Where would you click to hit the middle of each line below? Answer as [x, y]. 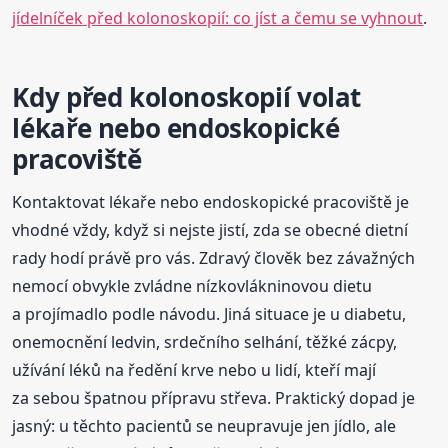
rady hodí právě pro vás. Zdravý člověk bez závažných [214, 257]
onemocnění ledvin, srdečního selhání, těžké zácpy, [205, 341]
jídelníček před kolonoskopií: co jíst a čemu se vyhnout [218, 17]
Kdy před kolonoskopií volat [186, 96]
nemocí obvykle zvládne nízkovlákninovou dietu [192, 285]
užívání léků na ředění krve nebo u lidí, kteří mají [194, 369]
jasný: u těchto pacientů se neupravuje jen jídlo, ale [204, 425]
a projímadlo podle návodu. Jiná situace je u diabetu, [209, 313]
